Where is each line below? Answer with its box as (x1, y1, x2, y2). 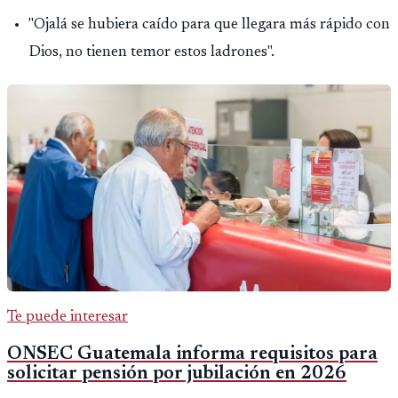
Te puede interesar (7, 308, 128, 325)
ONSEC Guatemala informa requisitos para (7, 344, 378, 364)
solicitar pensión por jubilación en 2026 (7, 363, 346, 384)
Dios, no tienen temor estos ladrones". (28, 44, 275, 61)
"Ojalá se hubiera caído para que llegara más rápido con (28, 17, 390, 34)
